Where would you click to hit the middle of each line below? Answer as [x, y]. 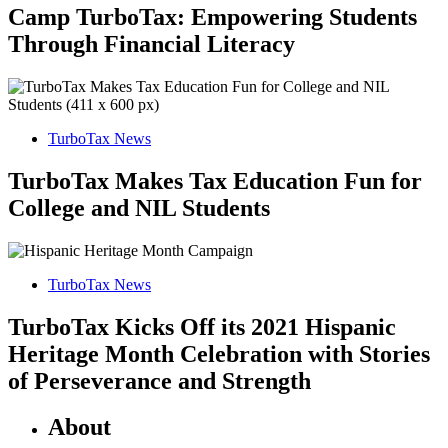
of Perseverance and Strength [159, 380]
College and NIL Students [139, 207]
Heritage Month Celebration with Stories [219, 353]
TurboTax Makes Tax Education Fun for [215, 180]
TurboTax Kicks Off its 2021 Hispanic [202, 326]
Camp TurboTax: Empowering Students [212, 16]
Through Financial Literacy [151, 43]
